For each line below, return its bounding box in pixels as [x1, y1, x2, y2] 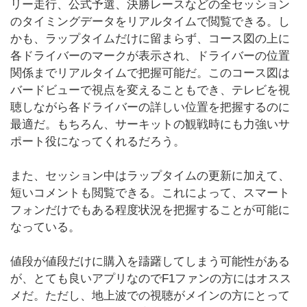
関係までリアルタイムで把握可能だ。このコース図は [10, 66, 290, 79]
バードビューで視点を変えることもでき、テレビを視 [10, 84, 290, 97]
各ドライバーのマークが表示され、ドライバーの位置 [10, 49, 290, 62]
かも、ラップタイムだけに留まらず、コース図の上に [10, 32, 290, 45]
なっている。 [10, 221, 80, 234]
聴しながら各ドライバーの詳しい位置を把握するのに [10, 101, 290, 114]
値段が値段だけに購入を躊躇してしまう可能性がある [10, 255, 290, 268]
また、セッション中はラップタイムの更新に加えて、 [10, 169, 290, 182]
